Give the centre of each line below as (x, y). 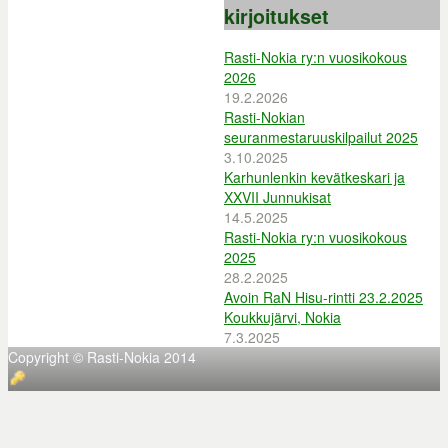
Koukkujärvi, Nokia (282, 316)
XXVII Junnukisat (277, 196)
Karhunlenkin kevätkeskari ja (314, 176)
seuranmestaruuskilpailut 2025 (321, 136)
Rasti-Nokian (264, 116)
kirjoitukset (276, 16)
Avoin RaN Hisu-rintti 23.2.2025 (323, 296)
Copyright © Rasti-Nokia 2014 (102, 356)
